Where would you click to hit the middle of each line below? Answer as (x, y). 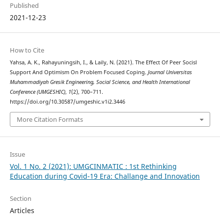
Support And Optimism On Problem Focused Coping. (79, 72)
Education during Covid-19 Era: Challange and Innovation (105, 176)
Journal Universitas (170, 72)
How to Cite (27, 50)
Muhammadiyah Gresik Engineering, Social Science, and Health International (100, 82)
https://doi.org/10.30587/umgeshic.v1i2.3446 (67, 102)
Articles (22, 210)
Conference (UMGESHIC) (37, 92)
